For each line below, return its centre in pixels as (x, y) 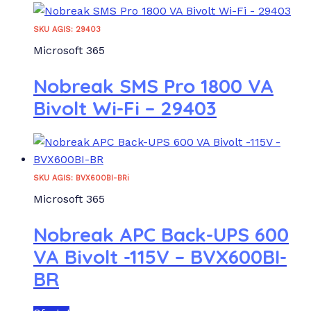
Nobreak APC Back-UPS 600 (161, 235)
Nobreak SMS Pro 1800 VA (153, 86)
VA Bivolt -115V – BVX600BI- (160, 257)
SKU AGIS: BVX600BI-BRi (81, 178)
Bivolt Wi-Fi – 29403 (125, 108)
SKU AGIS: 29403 (67, 29)
